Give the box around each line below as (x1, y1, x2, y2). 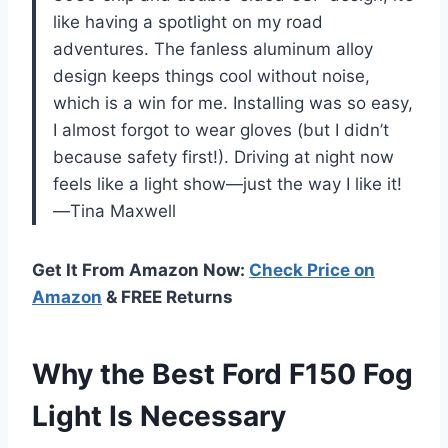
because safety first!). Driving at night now (53, 147, 394, 168)
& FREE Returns (102, 287, 233, 308)
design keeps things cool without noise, (53, 66, 370, 87)
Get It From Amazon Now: (32, 260, 249, 281)
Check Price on (249, 260, 375, 281)
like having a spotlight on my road (53, 12, 323, 33)
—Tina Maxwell (53, 201, 176, 222)
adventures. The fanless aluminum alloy (53, 39, 373, 60)
